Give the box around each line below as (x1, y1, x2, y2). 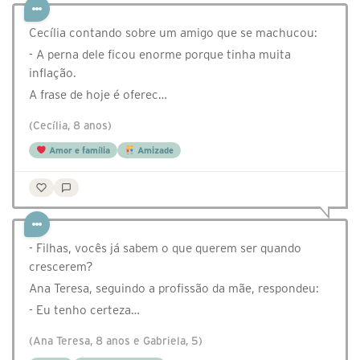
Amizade (134, 145, 174, 156)
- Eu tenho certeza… (29, 303, 140, 317)
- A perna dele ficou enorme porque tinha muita (29, 47, 291, 62)
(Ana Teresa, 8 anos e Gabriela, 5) (29, 335, 202, 348)
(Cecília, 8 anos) (29, 120, 112, 133)
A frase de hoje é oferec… (29, 88, 167, 102)
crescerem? (29, 260, 93, 274)
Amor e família (46, 145, 110, 156)
